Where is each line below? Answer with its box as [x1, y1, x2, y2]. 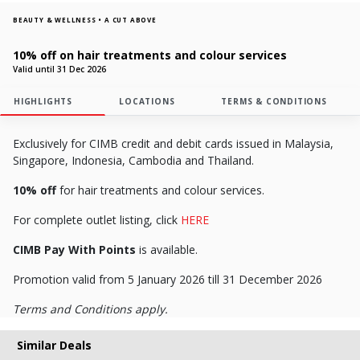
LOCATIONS [119, 95, 175, 107]
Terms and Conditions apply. [13, 301, 168, 317]
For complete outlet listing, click [13, 211, 181, 227]
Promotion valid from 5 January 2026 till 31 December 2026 [13, 271, 322, 287]
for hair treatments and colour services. [59, 182, 264, 198]
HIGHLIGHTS [14, 95, 72, 107]
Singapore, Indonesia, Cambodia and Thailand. [13, 152, 254, 168]
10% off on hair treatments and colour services [13, 47, 287, 63]
